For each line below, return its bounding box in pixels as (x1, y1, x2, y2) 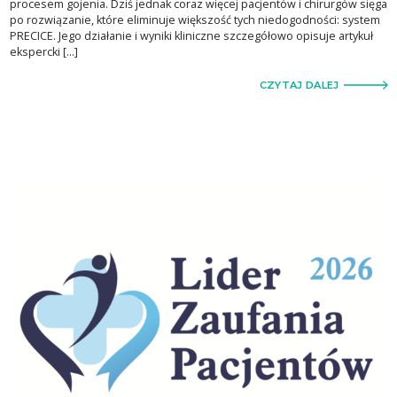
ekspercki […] (9, 43, 78, 59)
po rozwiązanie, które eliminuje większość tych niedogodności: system (9, 12, 380, 27)
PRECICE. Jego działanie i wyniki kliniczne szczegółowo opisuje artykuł (9, 27, 373, 43)
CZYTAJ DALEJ (259, 78, 339, 91)
